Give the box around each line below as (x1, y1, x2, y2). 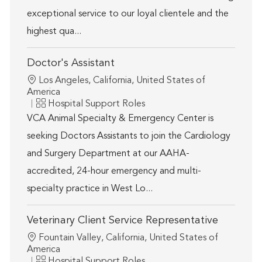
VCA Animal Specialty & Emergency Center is (26, 114, 213, 124)
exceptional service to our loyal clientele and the (26, 9, 229, 19)
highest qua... (26, 27, 81, 37)
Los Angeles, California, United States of (38, 76, 205, 86)
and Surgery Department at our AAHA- (26, 149, 189, 159)
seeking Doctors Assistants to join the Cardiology (26, 132, 230, 142)
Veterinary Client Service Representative (26, 215, 218, 226)
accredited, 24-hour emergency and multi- (26, 167, 201, 177)
